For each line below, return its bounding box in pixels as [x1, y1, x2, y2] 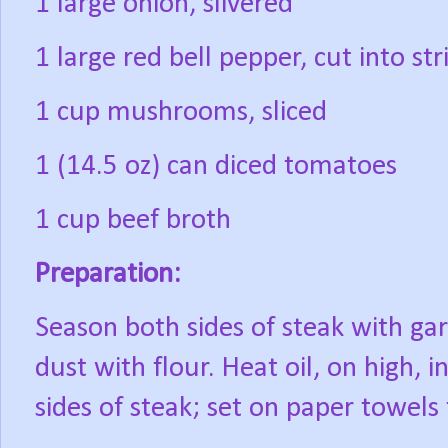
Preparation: [35, 260, 181, 290]
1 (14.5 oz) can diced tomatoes [35, 152, 397, 182]
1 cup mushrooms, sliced [35, 98, 327, 128]
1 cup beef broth [35, 206, 231, 236]
